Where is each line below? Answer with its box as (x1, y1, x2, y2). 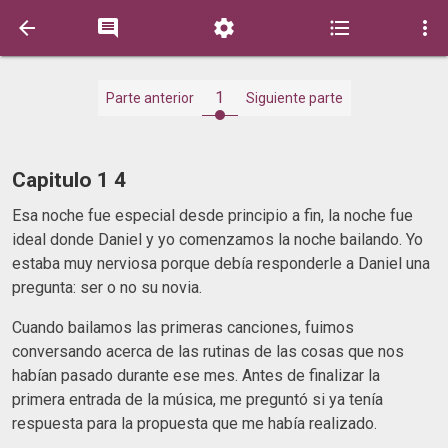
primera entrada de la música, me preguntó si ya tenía (12, 389, 383, 409)
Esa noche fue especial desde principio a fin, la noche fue (12, 205, 413, 225)
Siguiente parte (245, 90, 343, 106)
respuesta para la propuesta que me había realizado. (12, 413, 381, 433)
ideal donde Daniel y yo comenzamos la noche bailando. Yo (12, 229, 423, 249)
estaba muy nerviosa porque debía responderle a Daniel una (12, 253, 430, 273)
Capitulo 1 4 (12, 168, 126, 192)
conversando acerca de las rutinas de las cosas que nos (12, 341, 404, 361)
